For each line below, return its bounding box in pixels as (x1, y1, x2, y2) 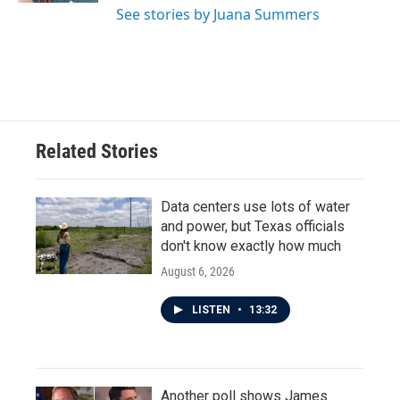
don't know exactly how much (161, 237, 341, 254)
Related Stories (36, 140, 158, 162)
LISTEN (192, 304, 233, 316)
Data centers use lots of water (161, 198, 350, 215)
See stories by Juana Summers (116, 4, 320, 24)
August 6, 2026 (161, 264, 235, 279)
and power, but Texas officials (161, 218, 345, 235)
